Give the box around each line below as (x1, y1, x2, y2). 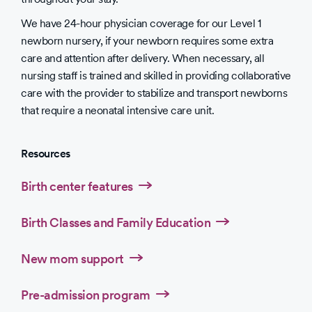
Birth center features (21, 178, 133, 194)
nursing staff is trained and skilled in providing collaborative (21, 69, 291, 82)
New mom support (21, 251, 124, 266)
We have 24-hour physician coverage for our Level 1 (21, 17, 260, 30)
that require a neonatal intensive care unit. (21, 104, 214, 117)
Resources (21, 147, 70, 160)
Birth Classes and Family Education (21, 214, 210, 230)
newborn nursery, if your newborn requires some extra (21, 34, 273, 47)
